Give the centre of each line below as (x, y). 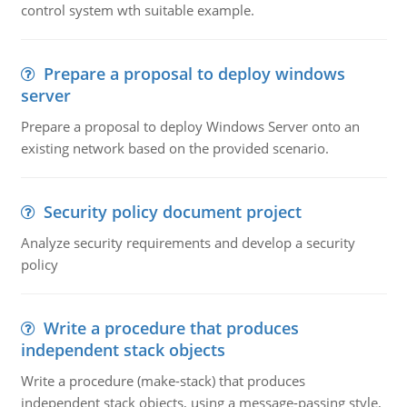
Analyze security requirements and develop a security (188, 243)
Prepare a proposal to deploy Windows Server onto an (190, 126)
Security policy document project (172, 212)
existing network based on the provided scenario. (174, 148)
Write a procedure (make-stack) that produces (163, 381)
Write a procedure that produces (171, 328)
